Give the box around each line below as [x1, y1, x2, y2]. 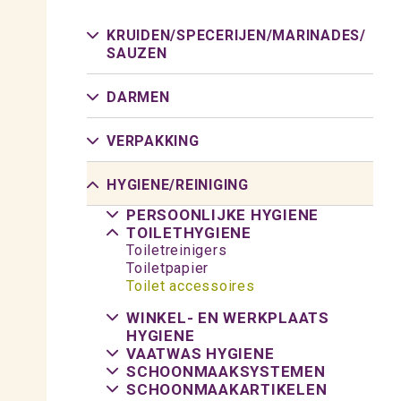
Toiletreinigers [126, 242, 227, 259]
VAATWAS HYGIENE [126, 345, 275, 363]
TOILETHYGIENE [126, 224, 252, 242]
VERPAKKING [107, 132, 200, 149]
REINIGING [175, 176, 249, 193]
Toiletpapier [126, 260, 209, 277]
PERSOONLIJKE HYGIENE [126, 206, 319, 224]
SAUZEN [107, 45, 167, 62]
